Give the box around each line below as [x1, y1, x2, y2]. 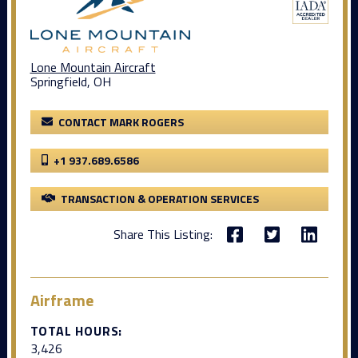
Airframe [30, 287, 93, 312]
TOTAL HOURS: [30, 320, 123, 340]
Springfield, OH [30, 72, 111, 91]
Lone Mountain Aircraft [30, 58, 156, 77]
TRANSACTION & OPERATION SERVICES [61, 190, 259, 207]
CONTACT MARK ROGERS [58, 113, 184, 130]
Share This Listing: [113, 225, 213, 245]
